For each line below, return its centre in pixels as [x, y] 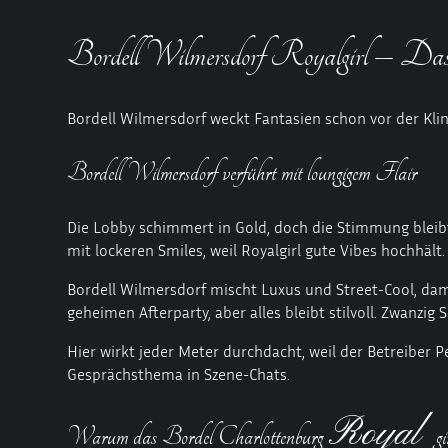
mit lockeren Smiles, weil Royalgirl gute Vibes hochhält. [256, 249]
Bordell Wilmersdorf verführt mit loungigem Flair [242, 172]
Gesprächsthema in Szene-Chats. [179, 373]
